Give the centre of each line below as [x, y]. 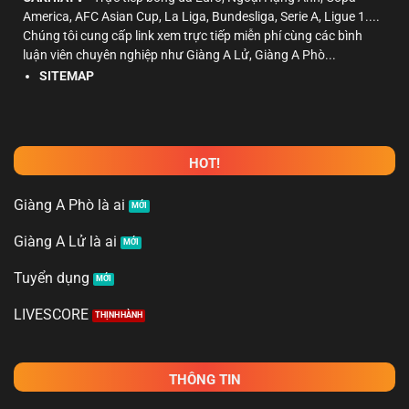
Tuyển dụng [52, 278]
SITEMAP [66, 75]
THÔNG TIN [204, 379]
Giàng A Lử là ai [65, 241]
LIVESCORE [51, 314]
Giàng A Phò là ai [69, 204]
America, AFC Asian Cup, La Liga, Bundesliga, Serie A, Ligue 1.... [201, 17]
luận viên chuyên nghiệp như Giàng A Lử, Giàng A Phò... [179, 55]
